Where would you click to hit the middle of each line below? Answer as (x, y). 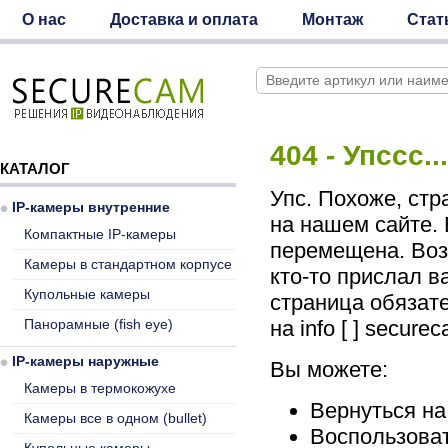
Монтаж (332, 19)
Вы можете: (329, 370)
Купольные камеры (87, 294)
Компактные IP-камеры (100, 234)
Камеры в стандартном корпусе (128, 264)
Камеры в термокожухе (100, 388)
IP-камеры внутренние (91, 207)
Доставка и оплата (184, 19)
